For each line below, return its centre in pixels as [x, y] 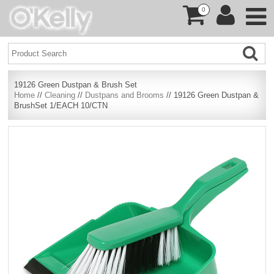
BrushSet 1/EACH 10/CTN [61, 106]
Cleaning [60, 95]
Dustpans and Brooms [125, 95]
